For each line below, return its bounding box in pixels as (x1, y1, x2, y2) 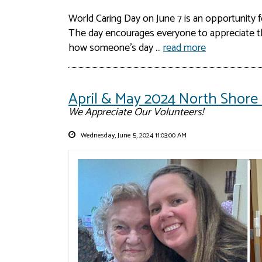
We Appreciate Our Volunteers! (68, 103, 204, 121)
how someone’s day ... (68, 39, 163, 57)
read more (163, 39, 206, 57)
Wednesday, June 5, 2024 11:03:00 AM (79, 129, 187, 141)
